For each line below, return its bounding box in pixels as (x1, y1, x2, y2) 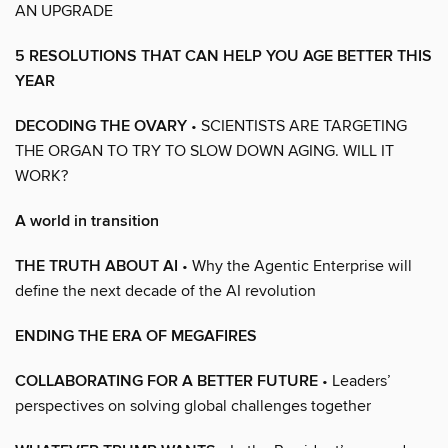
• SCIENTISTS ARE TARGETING (187, 115, 407, 136)
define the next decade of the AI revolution (15, 280, 316, 301)
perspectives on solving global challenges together (15, 395, 371, 416)
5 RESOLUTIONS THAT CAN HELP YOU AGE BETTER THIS (15, 45, 432, 67)
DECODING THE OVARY (15, 115, 187, 137)
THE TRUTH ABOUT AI (15, 255, 178, 277)
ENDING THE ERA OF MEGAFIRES (15, 325, 257, 347)
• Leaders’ (318, 370, 391, 391)
